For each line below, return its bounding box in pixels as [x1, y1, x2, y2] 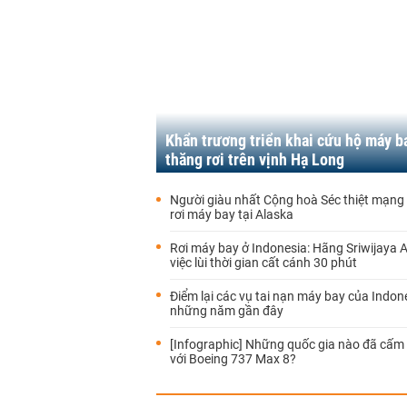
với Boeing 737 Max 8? [170, 352, 296, 366]
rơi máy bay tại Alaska [170, 207, 293, 222]
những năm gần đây [170, 303, 283, 318]
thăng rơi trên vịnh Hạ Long [165, 150, 344, 169]
